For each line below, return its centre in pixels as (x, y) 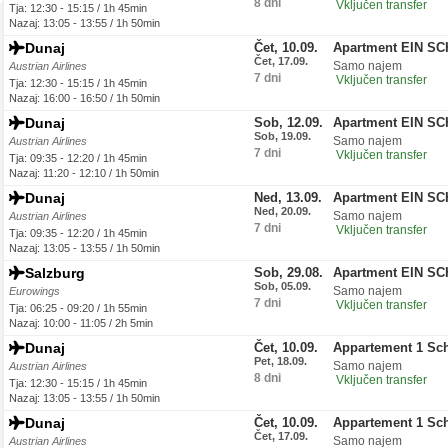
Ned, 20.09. (282, 211)
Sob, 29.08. (288, 272)
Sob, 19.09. (282, 136)
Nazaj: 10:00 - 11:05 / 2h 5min (81, 323)
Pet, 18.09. (280, 361)
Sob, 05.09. (282, 286)
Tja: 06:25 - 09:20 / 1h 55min (78, 308)
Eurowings (34, 291)
